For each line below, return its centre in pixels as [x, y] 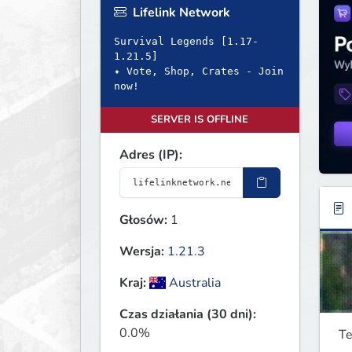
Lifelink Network [180, 13]
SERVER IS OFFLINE [200, 120]
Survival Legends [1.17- [186, 42]
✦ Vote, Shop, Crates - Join [199, 71]
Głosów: [143, 220]
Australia [194, 283]
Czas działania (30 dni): [188, 315]
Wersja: [142, 252]
